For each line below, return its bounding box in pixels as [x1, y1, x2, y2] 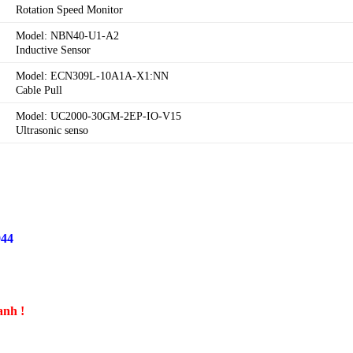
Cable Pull [16, 84, 63, 97]
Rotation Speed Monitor [16, 3, 124, 17]
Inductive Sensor [16, 43, 91, 57]
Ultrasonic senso [16, 124, 89, 137]
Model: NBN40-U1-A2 [16, 29, 120, 43]
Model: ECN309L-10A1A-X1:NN [16, 69, 169, 83]
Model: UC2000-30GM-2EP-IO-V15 [16, 110, 182, 123]
